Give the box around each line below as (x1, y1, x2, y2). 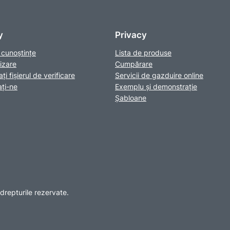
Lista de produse (115, 48, 171, 57)
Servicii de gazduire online (115, 70, 203, 80)
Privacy (115, 29, 147, 40)
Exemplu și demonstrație (115, 82, 197, 91)
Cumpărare (115, 59, 152, 68)
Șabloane (115, 93, 146, 102)
